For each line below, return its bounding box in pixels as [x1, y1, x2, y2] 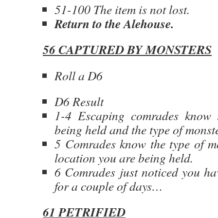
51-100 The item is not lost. [54, 1, 190, 18]
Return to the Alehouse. [54, 15, 174, 32]
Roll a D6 [54, 67, 103, 84]
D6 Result [54, 93, 104, 109]
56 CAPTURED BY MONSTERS [43, 40, 212, 58]
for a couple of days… [54, 178, 163, 194]
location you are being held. [54, 149, 193, 166]
